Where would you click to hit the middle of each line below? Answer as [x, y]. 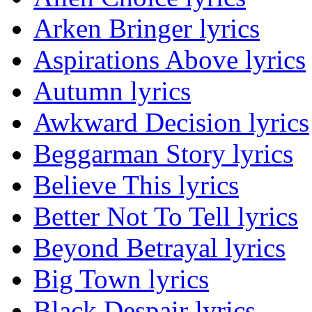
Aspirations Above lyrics [170, 60]
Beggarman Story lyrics [163, 154]
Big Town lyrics [121, 279]
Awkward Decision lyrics [171, 123]
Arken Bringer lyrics [147, 29]
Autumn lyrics [112, 91]
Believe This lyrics [136, 185]
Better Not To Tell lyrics [166, 217]
